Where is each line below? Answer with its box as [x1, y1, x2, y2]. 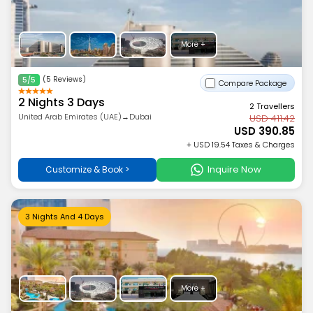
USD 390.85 [234, 124, 296, 138]
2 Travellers [249, 101, 296, 112]
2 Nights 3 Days [17, 94, 105, 110]
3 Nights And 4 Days [24, 211, 104, 222]
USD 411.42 [249, 112, 296, 125]
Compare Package [219, 78, 287, 89]
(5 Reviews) [42, 74, 86, 85]
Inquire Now [208, 163, 262, 176]
